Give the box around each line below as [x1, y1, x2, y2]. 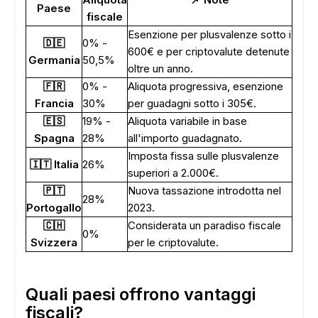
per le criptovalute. [128, 236, 219, 249]
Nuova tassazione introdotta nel [128, 184, 281, 197]
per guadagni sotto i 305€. [128, 97, 256, 110]
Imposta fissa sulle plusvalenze [128, 149, 279, 163]
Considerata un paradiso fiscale [128, 219, 281, 232]
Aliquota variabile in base [128, 114, 247, 128]
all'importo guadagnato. [128, 131, 242, 145]
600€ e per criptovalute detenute [128, 45, 290, 58]
